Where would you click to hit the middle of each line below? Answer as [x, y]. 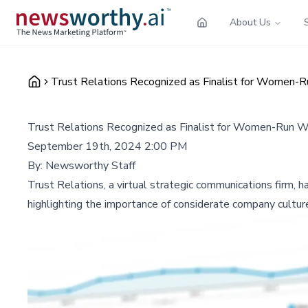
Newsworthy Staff [90, 165]
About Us [250, 22]
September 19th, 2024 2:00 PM [107, 146]
